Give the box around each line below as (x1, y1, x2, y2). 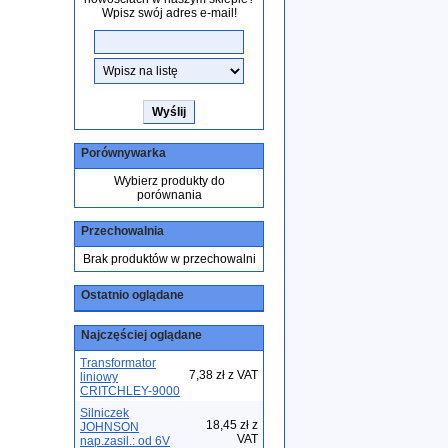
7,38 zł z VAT (189, 368, 258, 382)
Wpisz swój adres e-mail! (101, 6, 237, 20)
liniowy (80, 370, 118, 384)
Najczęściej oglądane (81, 328, 202, 342)
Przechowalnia (81, 224, 164, 238)
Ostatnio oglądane (81, 288, 184, 302)
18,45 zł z (206, 418, 258, 432)
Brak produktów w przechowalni (82, 252, 256, 266)
